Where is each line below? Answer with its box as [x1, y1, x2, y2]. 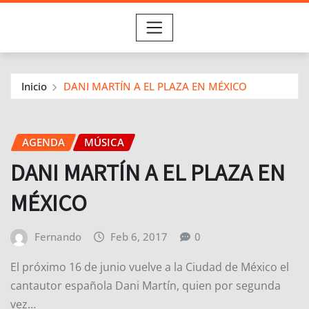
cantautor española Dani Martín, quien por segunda [10, 277, 281, 293]
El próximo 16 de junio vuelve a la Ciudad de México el [10, 259, 289, 275]
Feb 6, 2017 [110, 230, 168, 244]
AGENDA [22, 134, 65, 149]
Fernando [34, 230, 81, 244]
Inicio [21, 79, 47, 93]
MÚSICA [84, 134, 124, 149]
